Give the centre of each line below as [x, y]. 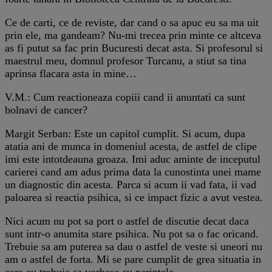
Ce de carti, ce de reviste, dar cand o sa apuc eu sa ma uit [132, 22]
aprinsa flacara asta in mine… [71, 73]
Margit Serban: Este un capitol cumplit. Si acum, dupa [125, 133]
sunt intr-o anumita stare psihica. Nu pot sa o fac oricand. [132, 233]
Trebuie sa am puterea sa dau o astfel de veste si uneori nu [134, 246]
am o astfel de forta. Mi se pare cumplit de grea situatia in [133, 259]
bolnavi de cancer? [46, 110]
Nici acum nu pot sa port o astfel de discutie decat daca [127, 221]
